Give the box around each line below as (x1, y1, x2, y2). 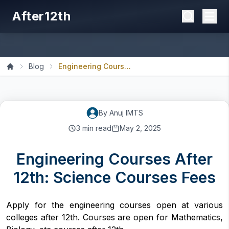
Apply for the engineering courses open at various (6, 200, 223, 210)
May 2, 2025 (120, 124, 161, 132)
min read (80, 124, 111, 132)
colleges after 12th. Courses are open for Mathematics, (6, 212, 223, 222)
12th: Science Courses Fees (13, 168, 216, 187)
